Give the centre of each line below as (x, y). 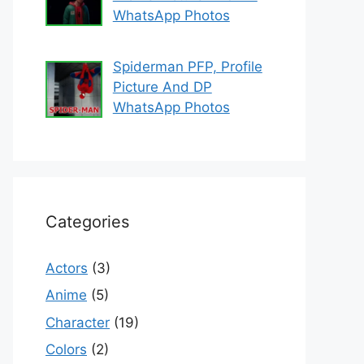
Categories (87, 221)
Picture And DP (162, 87)
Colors (66, 350)
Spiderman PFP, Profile (187, 67)
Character (78, 322)
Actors (67, 268)
